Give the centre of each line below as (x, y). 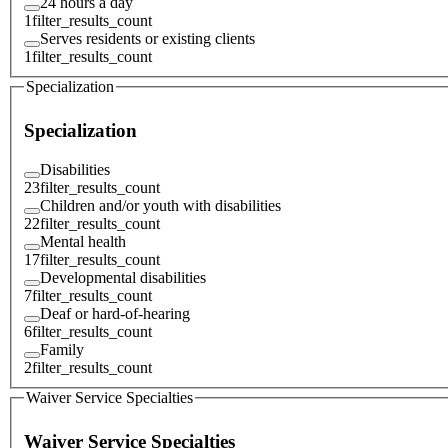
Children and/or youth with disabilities (160, 205)
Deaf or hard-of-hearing (115, 313)
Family (62, 349)
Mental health (83, 241)
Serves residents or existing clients (147, 38)
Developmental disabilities (123, 277)
